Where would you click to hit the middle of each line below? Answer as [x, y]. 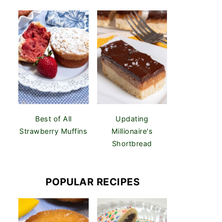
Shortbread [132, 143]
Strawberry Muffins [54, 131]
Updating [132, 118]
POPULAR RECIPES [93, 182]
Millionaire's [132, 131]
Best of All [54, 118]
